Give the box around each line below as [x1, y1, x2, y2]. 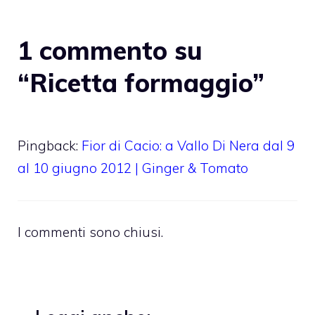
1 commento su [18, 34, 202, 66]
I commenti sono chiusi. [18, 224, 163, 241]
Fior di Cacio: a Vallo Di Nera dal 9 [82, 136, 295, 154]
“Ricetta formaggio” [18, 66, 264, 98]
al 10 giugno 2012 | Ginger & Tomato [18, 159, 248, 176]
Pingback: [18, 136, 82, 154]
